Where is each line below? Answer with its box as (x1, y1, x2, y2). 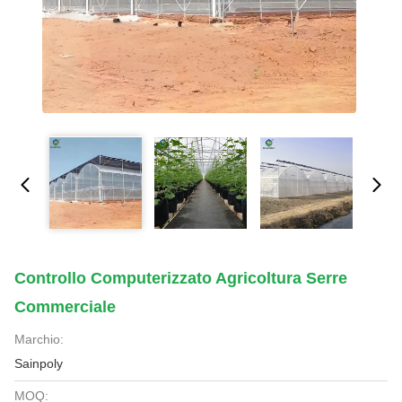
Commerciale (14, 298, 116, 316)
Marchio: (14, 332, 64, 346)
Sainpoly (14, 356, 63, 371)
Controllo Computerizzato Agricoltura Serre (14, 269, 347, 287)
